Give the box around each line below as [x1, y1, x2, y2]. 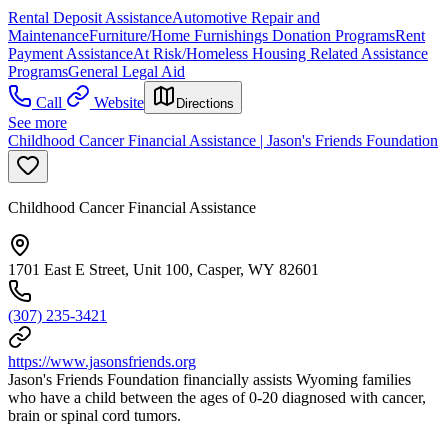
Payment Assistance [8, 45, 133, 62]
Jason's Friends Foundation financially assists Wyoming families [8, 371, 411, 388]
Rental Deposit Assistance [8, 9, 172, 26]
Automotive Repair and [172, 9, 320, 26]
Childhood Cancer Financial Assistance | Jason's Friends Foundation [8, 132, 438, 149]
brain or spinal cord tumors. [8, 407, 181, 424]
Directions [176, 96, 234, 111]
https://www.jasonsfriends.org [8, 353, 196, 370]
